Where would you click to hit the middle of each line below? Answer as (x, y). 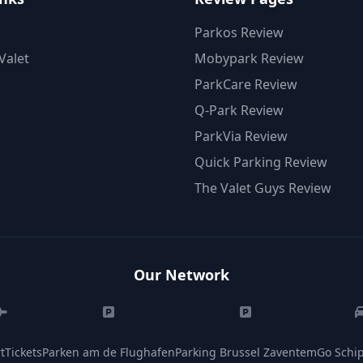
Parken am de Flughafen (108, 352)
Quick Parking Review (261, 162)
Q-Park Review (239, 110)
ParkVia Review (241, 136)
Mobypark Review (249, 58)
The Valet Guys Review (263, 188)
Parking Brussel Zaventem (246, 352)
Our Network (181, 275)
